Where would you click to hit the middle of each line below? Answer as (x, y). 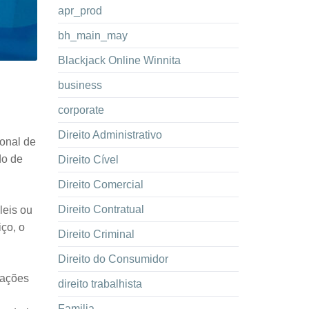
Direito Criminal (96, 234)
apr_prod (80, 11)
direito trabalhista (100, 284)
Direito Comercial (100, 185)
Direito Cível (88, 160)
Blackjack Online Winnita (119, 60)
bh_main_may (92, 36)
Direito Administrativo (110, 135)
